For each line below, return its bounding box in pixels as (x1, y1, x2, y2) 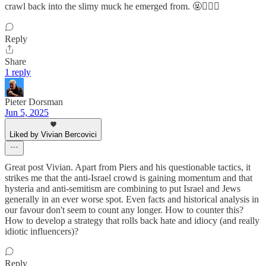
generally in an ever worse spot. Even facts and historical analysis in (5, 194, 259, 204)
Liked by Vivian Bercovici (9, 129, 97, 139)
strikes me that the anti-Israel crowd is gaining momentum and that (5, 172, 252, 183)
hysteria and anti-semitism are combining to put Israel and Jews (5, 183, 240, 194)
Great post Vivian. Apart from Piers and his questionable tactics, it (5, 161, 251, 172)
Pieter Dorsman (5, 96, 63, 107)
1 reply (5, 66, 31, 77)
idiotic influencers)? (5, 226, 78, 236)
